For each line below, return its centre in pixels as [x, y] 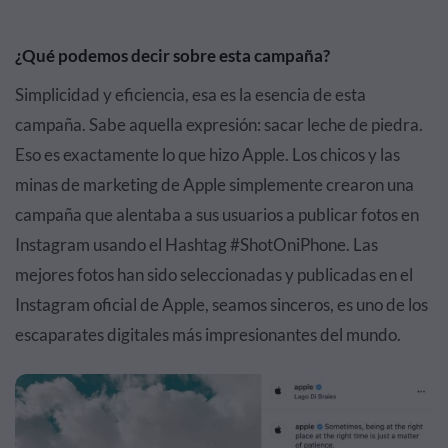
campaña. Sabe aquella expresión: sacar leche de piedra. [219, 124]
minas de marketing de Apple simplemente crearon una [214, 184]
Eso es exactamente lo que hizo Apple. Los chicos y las [207, 154]
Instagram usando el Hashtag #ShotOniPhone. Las [196, 244]
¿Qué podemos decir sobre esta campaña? [172, 55]
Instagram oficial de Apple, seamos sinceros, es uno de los [221, 304]
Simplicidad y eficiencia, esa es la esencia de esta [190, 94]
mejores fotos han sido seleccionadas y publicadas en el [214, 274]
